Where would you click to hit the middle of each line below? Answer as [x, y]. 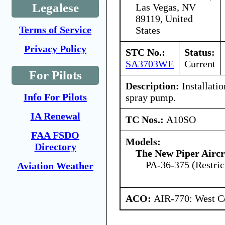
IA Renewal [55, 116]
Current [200, 64]
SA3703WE [150, 64]
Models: [143, 141]
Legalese [55, 8]
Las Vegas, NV [166, 7]
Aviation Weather [55, 166]
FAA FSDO [55, 135]
